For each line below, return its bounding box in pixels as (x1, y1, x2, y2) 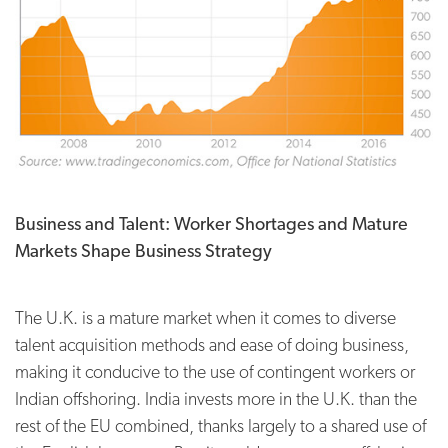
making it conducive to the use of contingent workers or (15, 360, 415, 382)
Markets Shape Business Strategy (15, 239, 272, 261)
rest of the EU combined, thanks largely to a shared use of (15, 414, 426, 436)
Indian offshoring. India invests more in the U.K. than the (15, 387, 417, 409)
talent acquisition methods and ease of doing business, (15, 333, 409, 355)
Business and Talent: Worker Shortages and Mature (15, 212, 408, 234)
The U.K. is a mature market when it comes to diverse (15, 306, 396, 328)
